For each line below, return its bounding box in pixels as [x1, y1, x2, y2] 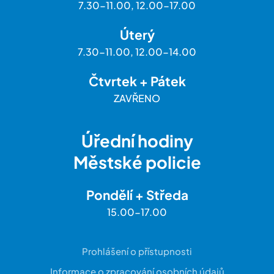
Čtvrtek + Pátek [88, 73, 186, 90]
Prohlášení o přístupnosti [82, 245, 192, 257]
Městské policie [73, 152, 201, 173]
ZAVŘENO [114, 92, 160, 105]
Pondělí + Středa [86, 187, 188, 204]
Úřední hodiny [81, 130, 193, 152]
